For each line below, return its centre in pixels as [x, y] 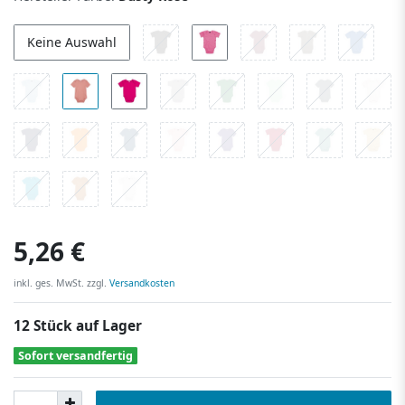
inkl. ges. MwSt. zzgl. [60, 283]
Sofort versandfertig [76, 355]
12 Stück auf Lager [78, 325]
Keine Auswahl [72, 42]
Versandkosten [141, 283]
